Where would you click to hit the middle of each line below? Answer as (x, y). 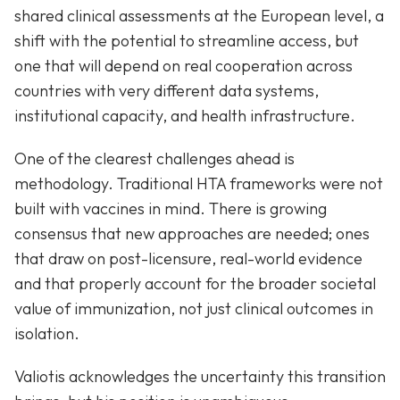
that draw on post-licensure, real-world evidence (188, 258)
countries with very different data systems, (167, 90)
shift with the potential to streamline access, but (187, 40)
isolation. (47, 333)
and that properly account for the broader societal (195, 283)
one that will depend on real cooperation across (183, 65)
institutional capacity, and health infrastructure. (185, 115)
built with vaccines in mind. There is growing (171, 208)
